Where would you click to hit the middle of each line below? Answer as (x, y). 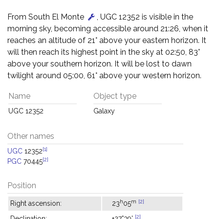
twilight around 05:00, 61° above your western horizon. (104, 76)
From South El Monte (47, 17)
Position (22, 186)
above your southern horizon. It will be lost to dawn (99, 64)
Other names (31, 136)
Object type (115, 96)
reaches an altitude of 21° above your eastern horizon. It (107, 40)
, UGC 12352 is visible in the (145, 17)
